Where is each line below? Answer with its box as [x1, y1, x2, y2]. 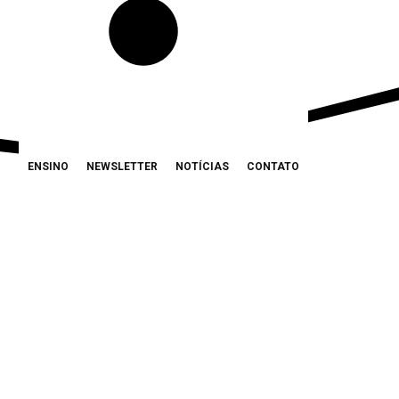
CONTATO [247, 160, 299, 173]
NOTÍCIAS [175, 160, 229, 173]
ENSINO [28, 160, 69, 173]
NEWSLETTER [86, 160, 158, 173]
